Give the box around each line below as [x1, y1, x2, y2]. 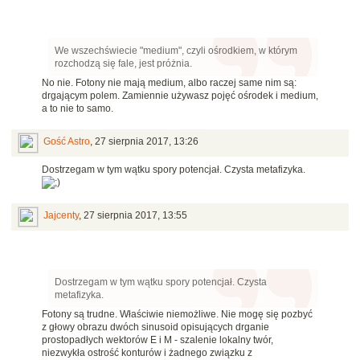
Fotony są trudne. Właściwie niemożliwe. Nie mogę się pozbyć [42, 309, 313, 321]
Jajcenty [43, 210, 79, 222]
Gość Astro [43, 136, 90, 148]
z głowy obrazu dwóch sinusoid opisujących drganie [42, 321, 269, 333]
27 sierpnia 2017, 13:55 [84, 210, 187, 222]
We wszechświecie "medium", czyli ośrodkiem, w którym [55, 45, 297, 57]
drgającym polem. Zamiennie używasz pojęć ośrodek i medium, [42, 90, 318, 102]
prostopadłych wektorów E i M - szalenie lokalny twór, [42, 334, 273, 346]
